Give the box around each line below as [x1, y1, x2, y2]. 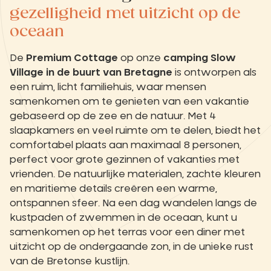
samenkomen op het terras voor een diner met [10, 227, 245, 238]
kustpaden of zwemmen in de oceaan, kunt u [10, 213, 237, 223]
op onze [118, 53, 163, 64]
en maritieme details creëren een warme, [10, 184, 217, 194]
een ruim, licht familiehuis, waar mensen [10, 82, 206, 93]
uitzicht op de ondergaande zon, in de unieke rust [10, 242, 253, 252]
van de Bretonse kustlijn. [10, 256, 129, 267]
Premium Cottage [26, 53, 118, 64]
